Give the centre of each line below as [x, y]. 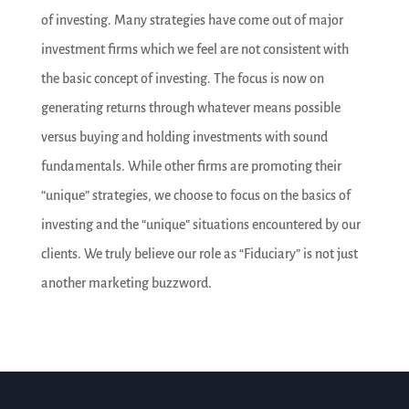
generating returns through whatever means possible [190, 107]
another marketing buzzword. [126, 283]
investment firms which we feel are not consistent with [194, 49]
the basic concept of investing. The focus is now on [182, 78]
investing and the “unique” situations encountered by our [200, 224]
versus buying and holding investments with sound [184, 136]
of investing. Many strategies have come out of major [192, 20]
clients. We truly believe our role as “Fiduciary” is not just [199, 253]
